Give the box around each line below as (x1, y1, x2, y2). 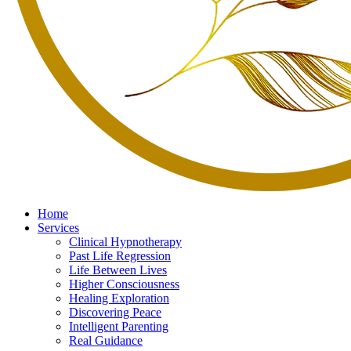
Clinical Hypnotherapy (69, 235, 182, 248)
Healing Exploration (69, 291, 169, 305)
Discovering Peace (69, 306, 161, 319)
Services (38, 221, 79, 234)
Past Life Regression (69, 249, 171, 262)
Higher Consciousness (69, 277, 179, 291)
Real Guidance (69, 334, 143, 347)
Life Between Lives (69, 263, 167, 277)
